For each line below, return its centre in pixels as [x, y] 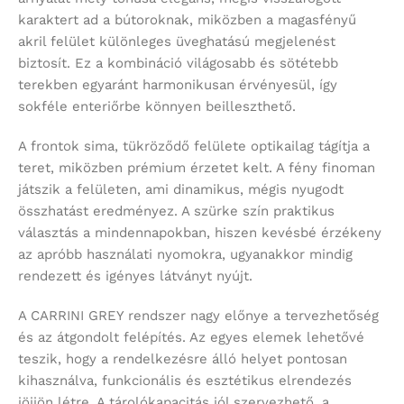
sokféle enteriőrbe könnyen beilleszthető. [157, 106]
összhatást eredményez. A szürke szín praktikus [176, 211]
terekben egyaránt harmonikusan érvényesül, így [178, 84]
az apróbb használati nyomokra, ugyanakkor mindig [185, 254]
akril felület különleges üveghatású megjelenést [177, 41]
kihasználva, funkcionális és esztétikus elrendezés [185, 380]
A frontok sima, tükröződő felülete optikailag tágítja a [194, 146]
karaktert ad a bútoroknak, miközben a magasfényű [187, 19]
